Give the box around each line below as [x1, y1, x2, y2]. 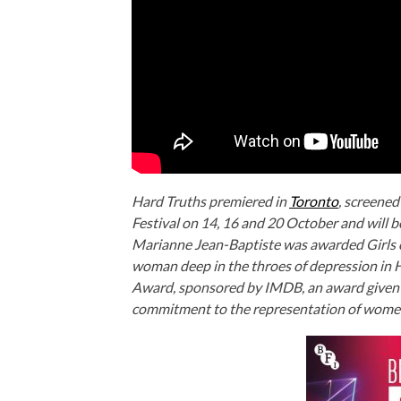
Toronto [289, 192, 338, 209]
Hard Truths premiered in [132, 192, 289, 209]
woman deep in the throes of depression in [132, 256, 394, 274]
